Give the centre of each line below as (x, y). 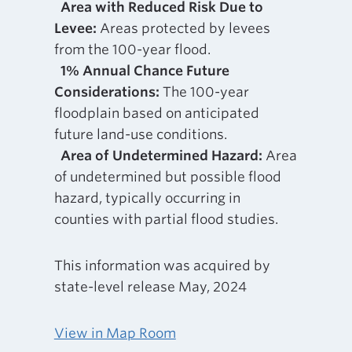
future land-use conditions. (140, 135)
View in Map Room (115, 334)
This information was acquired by (162, 266)
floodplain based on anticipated (156, 114)
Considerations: (106, 92)
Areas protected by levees (183, 29)
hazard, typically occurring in (147, 198)
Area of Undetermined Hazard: (161, 156)
